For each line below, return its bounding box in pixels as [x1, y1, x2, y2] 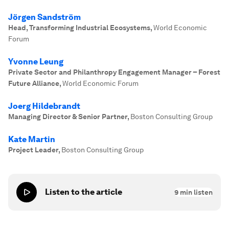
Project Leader [8, 146, 58, 154]
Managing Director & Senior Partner [8, 112, 127, 121]
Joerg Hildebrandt [8, 101, 80, 111]
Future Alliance [8, 79, 59, 87]
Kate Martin [8, 134, 55, 144]
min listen [178, 188, 213, 196]
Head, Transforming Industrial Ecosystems [8, 24, 150, 32]
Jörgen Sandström [8, 12, 81, 22]
